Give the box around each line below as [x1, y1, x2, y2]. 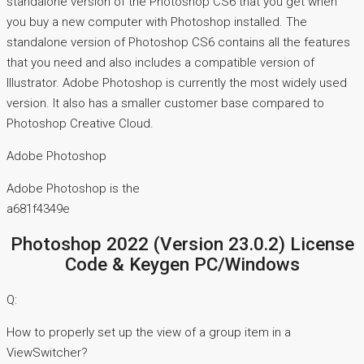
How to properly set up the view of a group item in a [6, 325, 291, 340]
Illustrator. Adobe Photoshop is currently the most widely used [6, 75, 347, 90]
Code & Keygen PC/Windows [64, 253, 300, 275]
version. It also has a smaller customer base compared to [6, 95, 324, 110]
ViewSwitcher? [6, 345, 88, 361]
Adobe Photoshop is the [6, 180, 140, 196]
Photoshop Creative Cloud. [6, 115, 154, 131]
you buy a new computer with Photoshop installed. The [6, 14, 307, 29]
